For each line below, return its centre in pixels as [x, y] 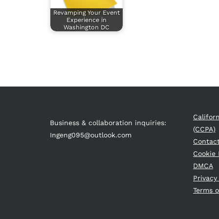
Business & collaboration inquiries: [108, 122]
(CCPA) [204, 129]
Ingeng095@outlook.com [91, 135]
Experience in [87, 20]
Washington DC [87, 27]
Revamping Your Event [87, 12]
